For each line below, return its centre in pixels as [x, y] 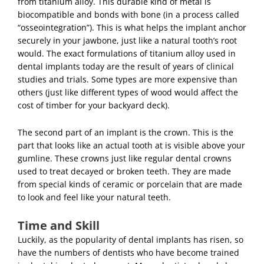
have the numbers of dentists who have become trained [128, 252]
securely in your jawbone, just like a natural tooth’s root [127, 40]
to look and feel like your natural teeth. [94, 197]
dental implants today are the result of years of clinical [126, 66]
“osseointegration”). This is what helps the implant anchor [132, 27]
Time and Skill [59, 225]
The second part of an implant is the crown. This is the [126, 132]
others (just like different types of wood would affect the [128, 92]
